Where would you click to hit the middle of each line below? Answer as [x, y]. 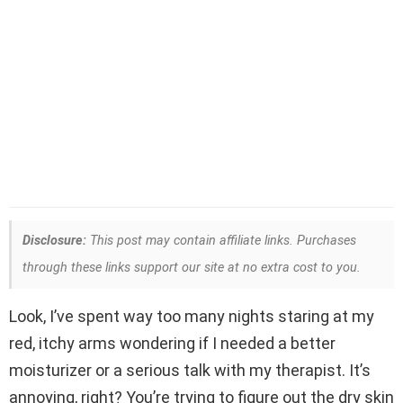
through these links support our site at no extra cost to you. [192, 268]
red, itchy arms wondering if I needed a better [172, 344]
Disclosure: [54, 241]
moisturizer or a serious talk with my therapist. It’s [190, 371]
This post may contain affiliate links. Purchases [221, 241]
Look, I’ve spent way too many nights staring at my [192, 317]
